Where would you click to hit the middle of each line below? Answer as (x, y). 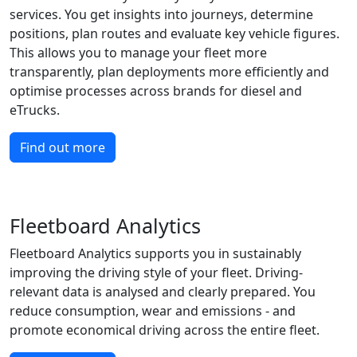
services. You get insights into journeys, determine (161, 14)
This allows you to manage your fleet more (138, 53)
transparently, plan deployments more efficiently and (169, 72)
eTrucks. (35, 110)
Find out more (63, 147)
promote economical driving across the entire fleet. (165, 330)
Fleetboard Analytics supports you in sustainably (155, 253)
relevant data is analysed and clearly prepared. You (163, 292)
